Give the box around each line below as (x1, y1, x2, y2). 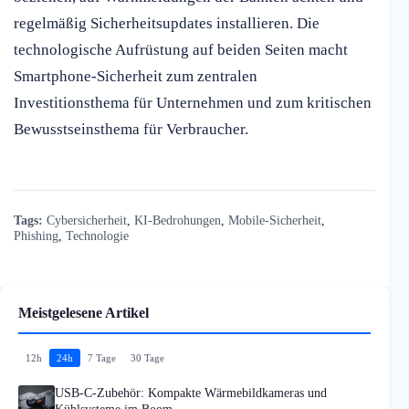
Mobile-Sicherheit (228, 213, 321, 228)
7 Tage (88, 352, 116, 364)
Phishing (14, 228, 58, 244)
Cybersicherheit (47, 213, 127, 228)
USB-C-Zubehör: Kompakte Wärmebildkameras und (55, 386, 327, 401)
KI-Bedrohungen (134, 213, 221, 228)
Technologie (66, 228, 129, 244)
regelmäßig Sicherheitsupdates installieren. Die (14, 15, 320, 33)
